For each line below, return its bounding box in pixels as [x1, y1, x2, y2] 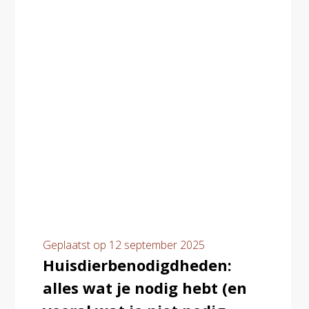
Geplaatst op [43, 237, 109, 252]
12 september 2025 [109, 237, 205, 252]
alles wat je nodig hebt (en [43, 277, 247, 298]
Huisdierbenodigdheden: [43, 255, 232, 275]
